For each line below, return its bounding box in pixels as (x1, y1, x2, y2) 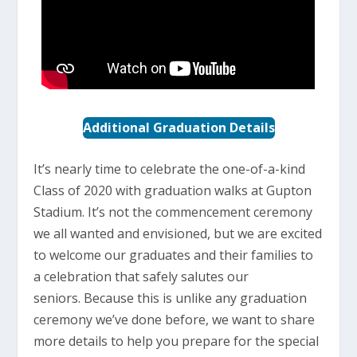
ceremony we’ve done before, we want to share (33, 311, 316, 329)
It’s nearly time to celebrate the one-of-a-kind (33, 160, 306, 178)
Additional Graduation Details (82, 119, 275, 137)
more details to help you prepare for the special (33, 332, 320, 351)
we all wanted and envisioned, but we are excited (33, 225, 323, 243)
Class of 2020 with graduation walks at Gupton (33, 182, 312, 200)
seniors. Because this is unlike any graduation (33, 289, 308, 308)
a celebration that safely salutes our (33, 268, 249, 286)
